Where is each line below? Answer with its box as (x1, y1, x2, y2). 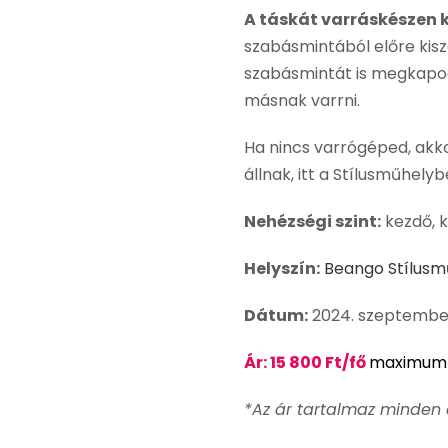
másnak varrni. (244, 88, 364, 112)
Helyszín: (244, 256, 320, 280)
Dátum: (244, 303, 308, 327)
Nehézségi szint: (244, 209, 381, 233)
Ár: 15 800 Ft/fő (244, 350, 369, 374)
